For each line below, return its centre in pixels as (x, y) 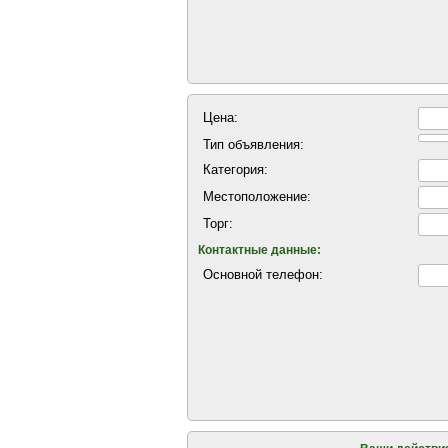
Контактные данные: (259, 250)
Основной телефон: (263, 274)
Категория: (235, 169)
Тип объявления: (253, 144)
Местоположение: (257, 196)
